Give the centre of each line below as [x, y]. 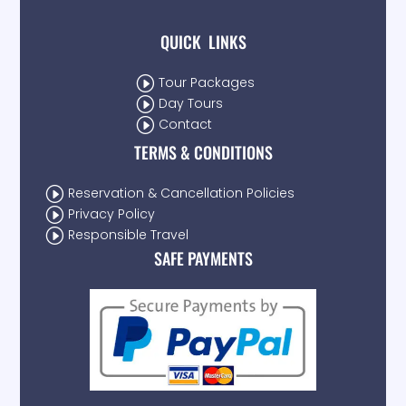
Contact [186, 124]
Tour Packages [207, 82]
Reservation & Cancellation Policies [182, 193]
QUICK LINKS [203, 41]
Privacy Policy [112, 213]
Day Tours [191, 103]
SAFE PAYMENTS [203, 258]
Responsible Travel [129, 234]
